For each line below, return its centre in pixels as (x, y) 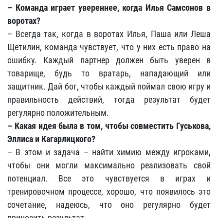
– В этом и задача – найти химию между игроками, (109, 152)
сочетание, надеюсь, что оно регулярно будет (109, 205)
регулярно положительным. (58, 113)
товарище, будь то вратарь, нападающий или (109, 73)
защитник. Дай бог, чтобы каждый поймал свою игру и (109, 86)
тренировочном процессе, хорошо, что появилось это (109, 191)
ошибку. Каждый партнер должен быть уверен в (109, 60)
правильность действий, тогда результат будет (109, 100)
